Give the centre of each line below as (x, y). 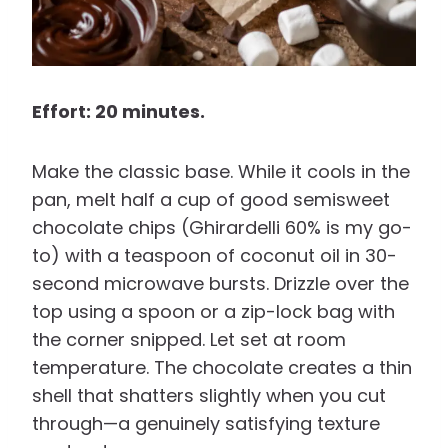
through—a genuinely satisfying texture (206, 424)
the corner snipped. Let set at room (189, 340)
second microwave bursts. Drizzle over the (220, 284)
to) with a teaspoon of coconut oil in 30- (214, 256)
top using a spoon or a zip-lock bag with (213, 312)
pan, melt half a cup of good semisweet (211, 200)
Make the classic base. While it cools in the (221, 172)
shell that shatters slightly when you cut (209, 396)
